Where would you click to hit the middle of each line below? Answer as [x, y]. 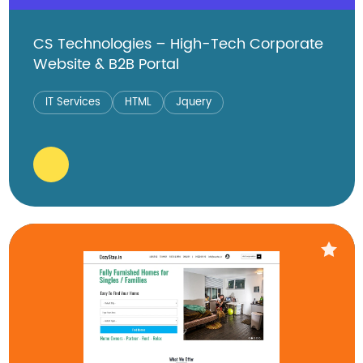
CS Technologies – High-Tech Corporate [178, 44]
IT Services [73, 102]
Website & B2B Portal [106, 64]
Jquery [193, 102]
